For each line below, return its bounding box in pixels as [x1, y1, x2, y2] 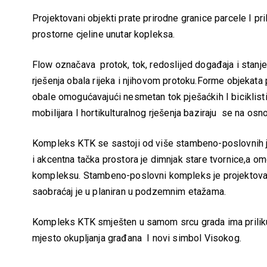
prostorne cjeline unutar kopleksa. [32, 29, 175, 40]
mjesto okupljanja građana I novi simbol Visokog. [32, 232, 241, 244]
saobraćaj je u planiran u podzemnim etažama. [32, 186, 226, 197]
